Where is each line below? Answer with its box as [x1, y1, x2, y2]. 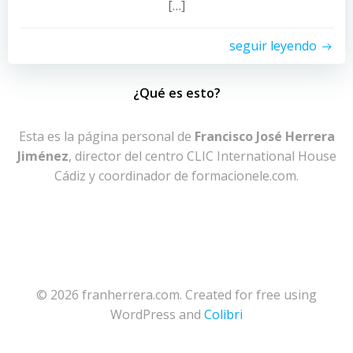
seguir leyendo [229, 37, 317, 54]
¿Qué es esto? [132, 84, 221, 102]
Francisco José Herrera [194, 128, 335, 145]
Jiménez [17, 147, 69, 165]
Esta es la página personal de [18, 128, 195, 145]
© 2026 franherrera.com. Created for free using [36, 286, 317, 303]
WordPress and [110, 306, 204, 323]
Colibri [204, 306, 243, 323]
